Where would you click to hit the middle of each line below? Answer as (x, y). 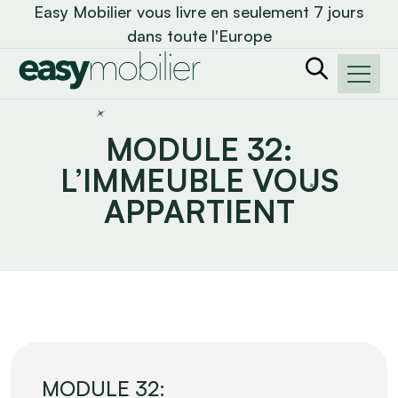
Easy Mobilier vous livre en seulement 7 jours (199, 12)
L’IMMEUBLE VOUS (199, 180)
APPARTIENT (199, 211)
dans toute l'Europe (199, 36)
